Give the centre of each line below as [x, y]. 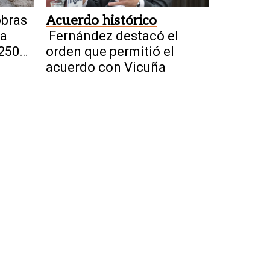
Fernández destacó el [114, 36]
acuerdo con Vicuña [106, 67]
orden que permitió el [110, 52]
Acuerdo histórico [101, 21]
